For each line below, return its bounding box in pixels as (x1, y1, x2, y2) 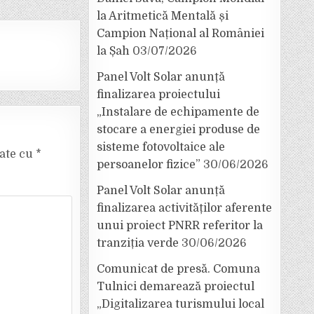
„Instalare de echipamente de (97, 106, 259, 118)
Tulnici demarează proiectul (97, 280, 254, 293)
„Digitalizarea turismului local (97, 298, 264, 310)
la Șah (97, 45, 130, 57)
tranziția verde (97, 237, 179, 250)
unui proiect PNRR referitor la (97, 219, 263, 232)
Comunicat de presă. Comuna (97, 263, 260, 275)
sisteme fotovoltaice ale (97, 141, 225, 153)
